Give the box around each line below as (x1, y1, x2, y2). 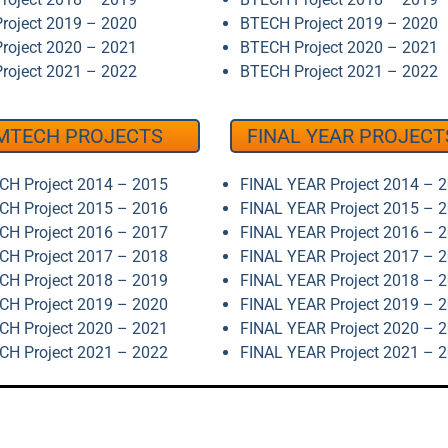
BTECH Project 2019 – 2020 (239, 14, 438, 33)
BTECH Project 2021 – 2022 (239, 62, 438, 81)
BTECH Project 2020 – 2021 (239, 38, 438, 57)
